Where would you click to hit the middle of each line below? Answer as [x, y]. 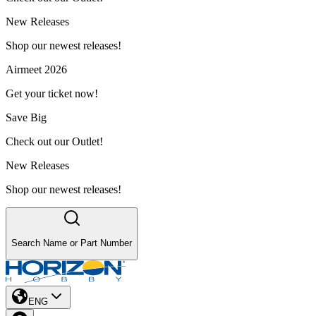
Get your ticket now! [52, 93]
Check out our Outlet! [54, 141]
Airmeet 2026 [36, 69]
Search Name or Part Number [72, 243]
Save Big [26, 117]
